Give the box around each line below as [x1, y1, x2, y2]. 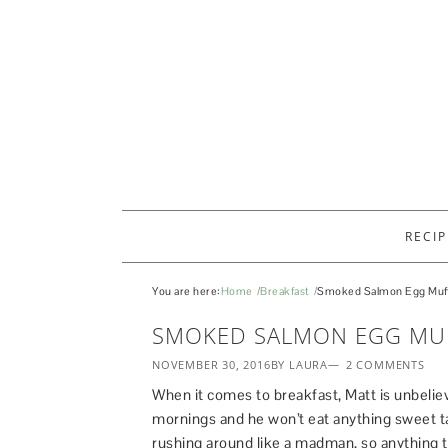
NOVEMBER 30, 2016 [152, 357, 271, 372]
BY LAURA [270, 357, 329, 372]
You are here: [152, 284, 221, 298]
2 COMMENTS [345, 357, 425, 372]
